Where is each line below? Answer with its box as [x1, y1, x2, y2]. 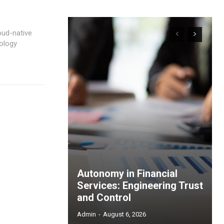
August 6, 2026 [103, 210, 146, 218]
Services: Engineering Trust [77, 179, 203, 192]
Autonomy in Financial [77, 167, 177, 180]
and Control [77, 191, 131, 204]
